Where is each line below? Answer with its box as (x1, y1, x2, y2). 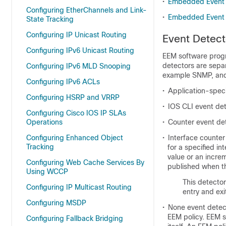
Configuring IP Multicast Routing (26, 183, 132, 191)
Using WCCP (26, 167, 68, 176)
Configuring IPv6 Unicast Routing (26, 46, 134, 54)
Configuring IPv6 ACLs (26, 78, 100, 86)
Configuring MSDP (26, 199, 86, 207)
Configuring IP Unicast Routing (26, 31, 127, 39)
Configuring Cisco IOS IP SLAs (26, 109, 126, 117)
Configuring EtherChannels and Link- (26, 6, 147, 14)
